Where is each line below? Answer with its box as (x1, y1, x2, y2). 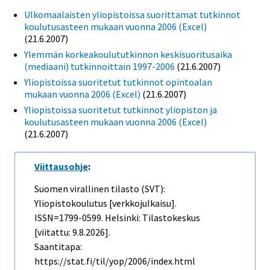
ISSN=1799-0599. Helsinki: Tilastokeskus (34, 212, 200, 224)
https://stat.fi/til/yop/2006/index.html (34, 255, 195, 268)
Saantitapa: (34, 240, 82, 253)
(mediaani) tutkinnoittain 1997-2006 (24, 60, 175, 73)
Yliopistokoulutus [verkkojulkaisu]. (34, 197, 177, 210)
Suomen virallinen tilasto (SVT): (34, 183, 165, 195)
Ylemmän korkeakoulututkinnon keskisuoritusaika (24, 48, 232, 61)
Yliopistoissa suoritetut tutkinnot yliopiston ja (24, 104, 217, 116)
